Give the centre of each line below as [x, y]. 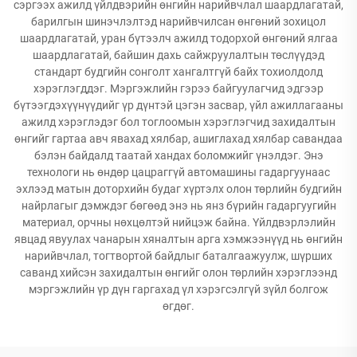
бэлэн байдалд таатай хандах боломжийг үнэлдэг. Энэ [178, 155]
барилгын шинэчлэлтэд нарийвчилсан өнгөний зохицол [178, 22]
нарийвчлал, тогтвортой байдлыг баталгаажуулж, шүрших [178, 256]
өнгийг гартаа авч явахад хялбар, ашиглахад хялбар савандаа [178, 139]
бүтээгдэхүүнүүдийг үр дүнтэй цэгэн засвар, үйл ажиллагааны [178, 105]
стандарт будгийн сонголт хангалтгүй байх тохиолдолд [178, 72]
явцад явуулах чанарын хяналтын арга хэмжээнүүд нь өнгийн [178, 239]
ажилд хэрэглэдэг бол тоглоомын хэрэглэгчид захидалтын [178, 122]
